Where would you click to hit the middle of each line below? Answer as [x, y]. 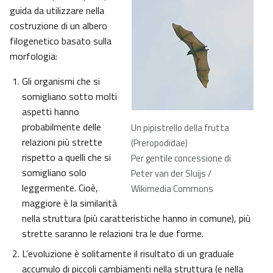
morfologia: [34, 56]
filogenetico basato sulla [61, 41]
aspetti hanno [51, 112]
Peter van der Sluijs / [171, 174]
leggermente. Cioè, [60, 188]
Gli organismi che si [61, 81]
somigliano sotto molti [69, 97]
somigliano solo [54, 173]
